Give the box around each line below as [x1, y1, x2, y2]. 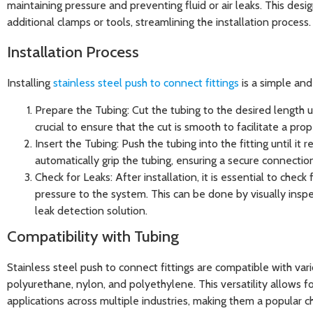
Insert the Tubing [35, 136, 117, 150]
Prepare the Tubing [35, 103, 127, 117]
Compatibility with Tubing [7, 226, 179, 246]
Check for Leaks [35, 170, 110, 184]
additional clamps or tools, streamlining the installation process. [7, 15, 311, 29]
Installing [7, 76, 53, 90]
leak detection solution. [35, 203, 147, 217]
